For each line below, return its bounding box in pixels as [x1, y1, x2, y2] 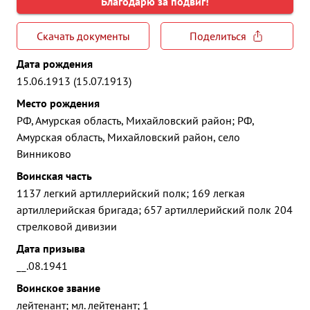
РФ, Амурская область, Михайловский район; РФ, [17, 113, 254, 127]
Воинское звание [17, 281, 100, 295]
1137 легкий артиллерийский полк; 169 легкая [17, 186, 245, 200]
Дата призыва [17, 241, 85, 255]
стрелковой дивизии [17, 219, 117, 233]
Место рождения [17, 96, 100, 110]
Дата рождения [17, 57, 93, 71]
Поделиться [190, 29, 246, 43]
